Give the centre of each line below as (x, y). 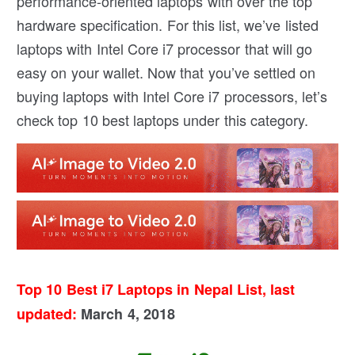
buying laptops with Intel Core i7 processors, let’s (172, 96)
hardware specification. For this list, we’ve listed (168, 25)
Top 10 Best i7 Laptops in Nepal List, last (156, 289)
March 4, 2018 (126, 313)
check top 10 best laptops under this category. (162, 120)
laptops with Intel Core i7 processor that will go (165, 49)
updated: (47, 313)
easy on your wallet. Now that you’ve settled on (166, 73)
